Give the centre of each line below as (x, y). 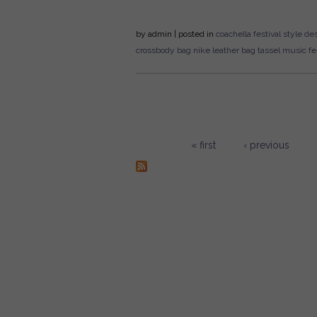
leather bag (234, 50)
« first (203, 145)
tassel (269, 50)
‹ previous (266, 145)
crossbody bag (163, 50)
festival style (278, 34)
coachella (234, 34)
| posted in (194, 34)
